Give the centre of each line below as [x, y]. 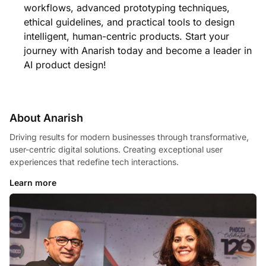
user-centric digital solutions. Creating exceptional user [116, 149]
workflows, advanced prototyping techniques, [127, 7]
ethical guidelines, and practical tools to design [129, 22]
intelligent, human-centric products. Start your [126, 36]
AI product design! [65, 64]
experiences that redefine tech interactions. [94, 161]
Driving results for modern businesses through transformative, [129, 137]
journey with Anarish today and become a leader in [138, 50]
